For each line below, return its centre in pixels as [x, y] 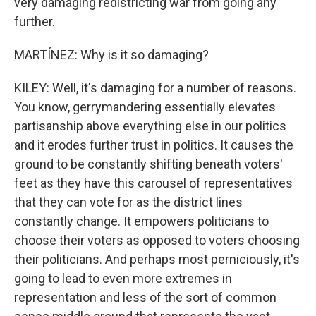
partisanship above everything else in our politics [150, 126]
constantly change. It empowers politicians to [141, 221]
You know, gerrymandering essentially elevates [145, 107]
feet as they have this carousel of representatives [153, 183]
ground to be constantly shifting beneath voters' [148, 164]
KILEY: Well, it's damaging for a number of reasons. [155, 88]
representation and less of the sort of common [145, 297]
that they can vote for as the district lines [128, 202]
